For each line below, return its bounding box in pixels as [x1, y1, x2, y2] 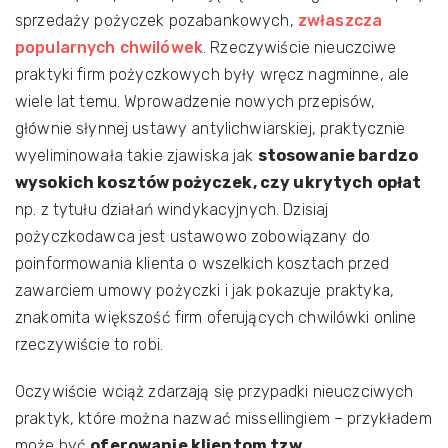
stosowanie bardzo [257, 146, 419, 165]
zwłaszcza [297, 11, 383, 30]
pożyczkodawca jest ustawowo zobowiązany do [15, 227, 371, 246]
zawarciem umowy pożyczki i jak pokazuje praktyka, [15, 281, 395, 300]
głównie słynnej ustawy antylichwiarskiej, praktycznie [15, 119, 406, 138]
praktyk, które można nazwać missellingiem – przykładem [15, 409, 432, 428]
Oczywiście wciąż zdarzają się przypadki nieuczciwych [15, 382, 414, 401]
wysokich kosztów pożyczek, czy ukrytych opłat [15, 173, 422, 192]
